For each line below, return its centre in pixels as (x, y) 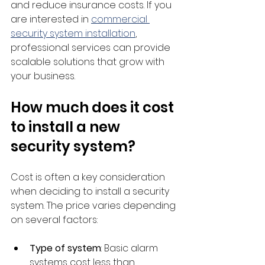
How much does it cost (94, 107)
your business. (43, 76)
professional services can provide (92, 47)
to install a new (67, 127)
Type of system (65, 248)
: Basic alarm (131, 248)
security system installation (73, 33)
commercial (120, 19)
